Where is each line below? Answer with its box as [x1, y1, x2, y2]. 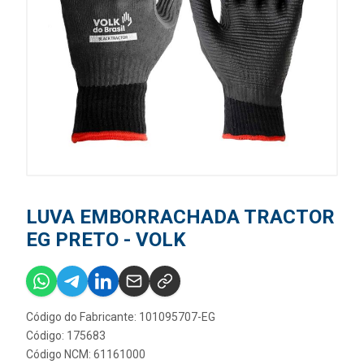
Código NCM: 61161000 [26, 348, 145, 361]
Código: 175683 [26, 329, 106, 342]
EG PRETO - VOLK [26, 228, 186, 251]
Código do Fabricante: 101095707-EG [26, 310, 215, 323]
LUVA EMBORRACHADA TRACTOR [26, 206, 335, 228]
